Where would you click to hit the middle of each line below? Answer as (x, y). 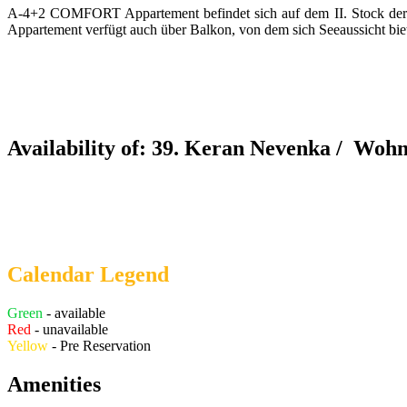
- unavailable (69, 329)
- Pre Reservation (99, 345)
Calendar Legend (88, 274)
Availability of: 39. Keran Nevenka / (180, 149)
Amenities (54, 384)
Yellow (28, 345)
